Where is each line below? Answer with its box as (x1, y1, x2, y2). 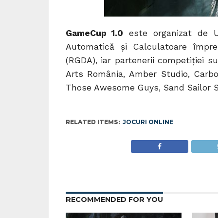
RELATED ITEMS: (65, 118, 120, 126)
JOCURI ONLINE (122, 118, 173, 126)
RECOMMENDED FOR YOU (65, 195, 163, 204)
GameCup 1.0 (65, 28, 124, 38)
